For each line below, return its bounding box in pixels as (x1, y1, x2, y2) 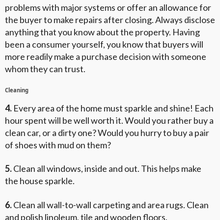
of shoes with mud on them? (5, 139, 111, 150)
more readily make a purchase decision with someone (5, 51, 206, 62)
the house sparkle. (5, 175, 75, 187)
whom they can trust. (5, 63, 85, 75)
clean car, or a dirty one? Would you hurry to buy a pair (5, 127, 209, 138)
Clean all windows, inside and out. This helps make (12, 163, 201, 174)
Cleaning (5, 86, 28, 94)
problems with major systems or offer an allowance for (5, 2, 211, 13)
